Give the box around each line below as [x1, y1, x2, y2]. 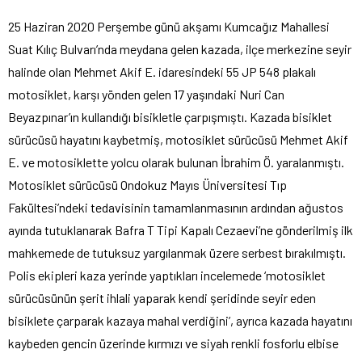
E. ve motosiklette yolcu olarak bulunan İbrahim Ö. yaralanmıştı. [8, 154, 344, 170]
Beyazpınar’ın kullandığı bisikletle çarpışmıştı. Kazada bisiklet [8, 108, 332, 124]
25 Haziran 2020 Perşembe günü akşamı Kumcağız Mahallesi [8, 18, 330, 34]
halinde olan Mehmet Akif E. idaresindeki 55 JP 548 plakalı [8, 63, 316, 79]
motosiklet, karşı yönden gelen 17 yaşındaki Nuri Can [8, 86, 284, 102]
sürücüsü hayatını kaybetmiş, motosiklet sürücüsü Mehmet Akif [8, 131, 348, 147]
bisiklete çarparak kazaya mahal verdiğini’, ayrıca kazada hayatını [8, 312, 352, 328]
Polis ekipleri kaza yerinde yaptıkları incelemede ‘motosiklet [8, 267, 326, 283]
